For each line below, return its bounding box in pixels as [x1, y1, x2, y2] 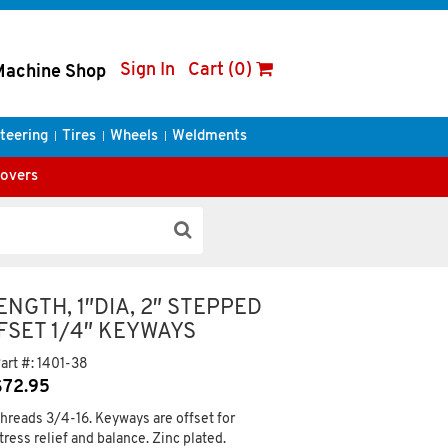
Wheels [109, 129, 158, 144]
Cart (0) [188, 61, 256, 80]
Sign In [120, 61, 175, 80]
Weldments [171, 129, 247, 144]
